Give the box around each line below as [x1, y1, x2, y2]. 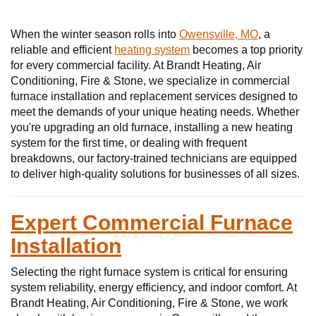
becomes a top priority [190, 44, 303, 56]
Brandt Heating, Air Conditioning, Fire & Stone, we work [11, 297, 288, 309]
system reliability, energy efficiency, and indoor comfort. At [11, 281, 297, 293]
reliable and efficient [11, 44, 114, 56]
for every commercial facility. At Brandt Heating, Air [11, 59, 261, 71]
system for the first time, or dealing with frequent [11, 137, 247, 149]
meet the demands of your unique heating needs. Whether [11, 106, 299, 118]
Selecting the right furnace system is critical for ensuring [11, 266, 288, 278]
